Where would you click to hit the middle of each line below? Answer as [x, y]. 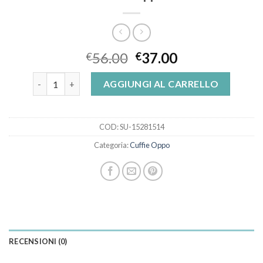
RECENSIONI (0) [38, 242]
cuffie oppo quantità [73, 79]
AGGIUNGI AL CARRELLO [161, 84]
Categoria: [112, 145]
